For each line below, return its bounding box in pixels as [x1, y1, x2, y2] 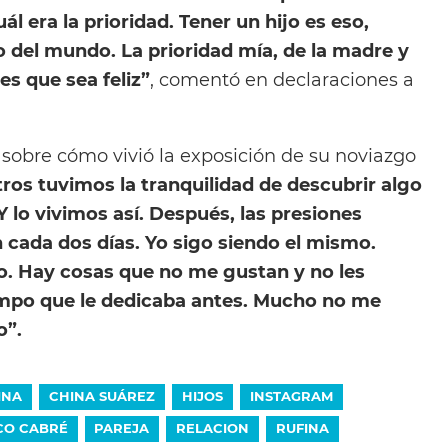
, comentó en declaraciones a [150, 69, 414, 91]
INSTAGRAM [249, 387, 333, 404]
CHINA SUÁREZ [49, 387, 156, 404]
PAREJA [94, 419, 150, 436]
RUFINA [275, 419, 329, 436]
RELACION [176, 419, 250, 436]
